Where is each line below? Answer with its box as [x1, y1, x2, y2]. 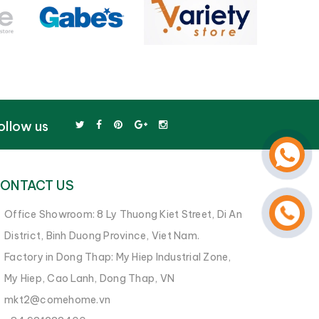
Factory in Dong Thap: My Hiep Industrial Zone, [4, 250, 231, 263]
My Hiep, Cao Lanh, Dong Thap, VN [4, 271, 174, 285]
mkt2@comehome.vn [4, 293, 110, 306]
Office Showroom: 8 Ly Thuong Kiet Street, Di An [4, 207, 242, 221]
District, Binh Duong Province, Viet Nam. [4, 229, 199, 242]
